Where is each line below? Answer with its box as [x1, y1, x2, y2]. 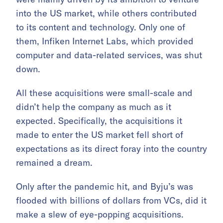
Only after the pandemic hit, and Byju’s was [16, 181, 193, 193]
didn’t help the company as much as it [16, 101, 171, 113]
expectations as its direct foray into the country [16, 143, 207, 155]
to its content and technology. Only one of [16, 21, 185, 33]
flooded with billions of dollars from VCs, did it [16, 195, 207, 207]
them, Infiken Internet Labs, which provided [16, 35, 194, 47]
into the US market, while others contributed [16, 7, 197, 19]
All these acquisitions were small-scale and [16, 87, 193, 99]
